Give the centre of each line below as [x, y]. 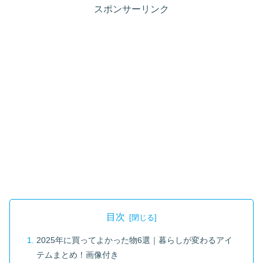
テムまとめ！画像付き [78, 255]
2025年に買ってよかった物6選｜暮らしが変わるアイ [135, 240]
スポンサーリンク [131, 9]
